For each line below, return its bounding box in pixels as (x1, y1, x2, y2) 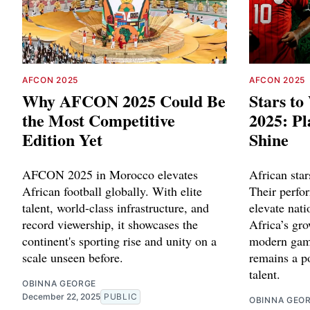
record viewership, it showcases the (22, 215, 198, 232)
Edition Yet (22, 127, 102, 152)
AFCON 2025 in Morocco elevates (22, 165, 198, 183)
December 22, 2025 (22, 291, 100, 302)
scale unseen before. (22, 248, 123, 266)
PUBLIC (104, 291, 138, 302)
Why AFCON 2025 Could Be (22, 88, 226, 113)
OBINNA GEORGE (22, 277, 97, 289)
